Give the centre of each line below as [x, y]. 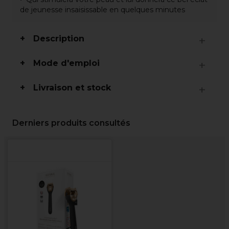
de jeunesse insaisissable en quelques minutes [102, 10]
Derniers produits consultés [71, 123]
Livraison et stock [72, 88]
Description [59, 39]
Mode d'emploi [66, 63]
